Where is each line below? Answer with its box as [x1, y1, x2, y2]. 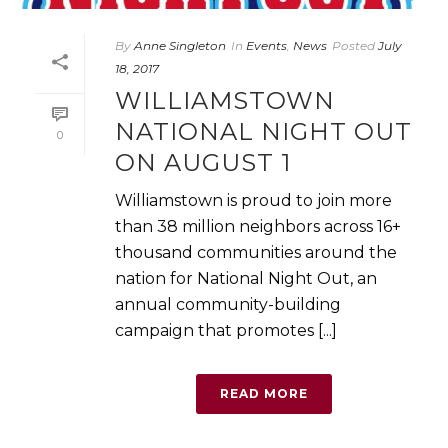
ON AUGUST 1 [115, 147, 291, 177]
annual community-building [115, 294, 341, 314]
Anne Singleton [134, 37, 226, 53]
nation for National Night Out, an [115, 268, 377, 288]
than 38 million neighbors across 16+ [115, 216, 401, 236]
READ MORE [220, 385, 308, 401]
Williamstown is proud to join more [115, 190, 392, 210]
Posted [332, 37, 375, 53]
